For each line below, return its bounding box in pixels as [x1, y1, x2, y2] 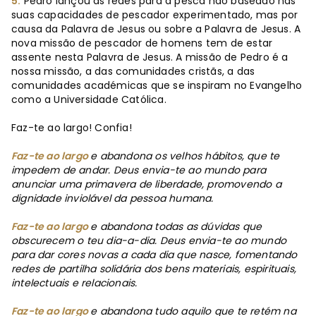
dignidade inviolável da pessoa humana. [11, 190, 214, 205]
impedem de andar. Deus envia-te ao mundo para [11, 162, 267, 177]
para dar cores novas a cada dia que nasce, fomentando [11, 247, 298, 262]
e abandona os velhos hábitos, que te [90, 148, 280, 163]
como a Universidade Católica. [11, 92, 169, 107]
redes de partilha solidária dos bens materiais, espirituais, [11, 261, 297, 276]
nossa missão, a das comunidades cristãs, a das [11, 63, 255, 78]
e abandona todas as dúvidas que [90, 219, 262, 233]
